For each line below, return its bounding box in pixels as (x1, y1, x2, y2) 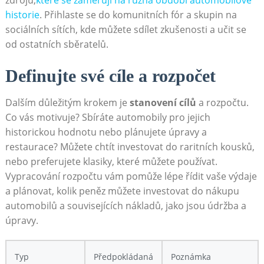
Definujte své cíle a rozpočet (5, 66, 216, 86)
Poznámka (170, 251, 211, 263)
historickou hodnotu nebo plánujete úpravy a (5, 126, 207, 139)
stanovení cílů (129, 96, 196, 110)
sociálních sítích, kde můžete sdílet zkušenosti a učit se (5, 23, 246, 37)
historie (5, 8, 39, 22)
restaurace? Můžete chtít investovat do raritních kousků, (5, 140, 255, 154)
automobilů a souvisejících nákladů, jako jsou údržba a (5, 199, 246, 213)
